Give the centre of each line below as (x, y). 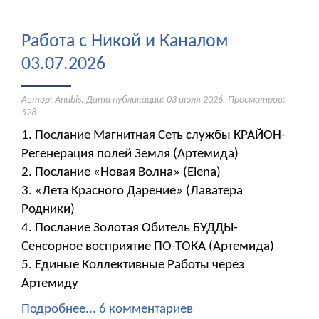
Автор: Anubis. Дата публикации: (94, 100)
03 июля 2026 (195, 100)
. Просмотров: (254, 100)
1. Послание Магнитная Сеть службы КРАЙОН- (153, 136)
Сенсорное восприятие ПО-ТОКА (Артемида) (148, 247)
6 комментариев (146, 310)
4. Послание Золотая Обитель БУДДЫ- (130, 229)
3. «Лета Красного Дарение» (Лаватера (132, 192)
